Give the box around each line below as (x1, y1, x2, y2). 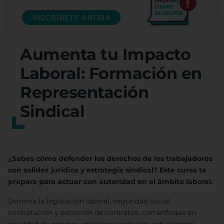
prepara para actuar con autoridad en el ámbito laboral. (8, 177, 213, 186)
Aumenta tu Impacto (20, 44, 190, 64)
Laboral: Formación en (20, 63, 202, 83)
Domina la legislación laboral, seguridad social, (8, 196, 171, 206)
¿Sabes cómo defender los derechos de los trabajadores (8, 154, 212, 163)
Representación (20, 82, 148, 102)
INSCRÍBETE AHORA (32, 11, 110, 23)
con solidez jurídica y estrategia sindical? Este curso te (8, 165, 206, 175)
